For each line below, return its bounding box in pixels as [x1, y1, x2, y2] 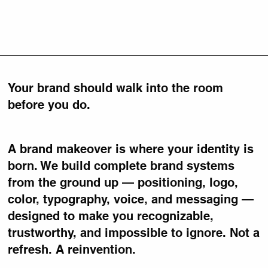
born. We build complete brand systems [8, 159, 235, 173]
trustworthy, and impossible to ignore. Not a [8, 226, 260, 240]
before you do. [8, 98, 91, 112]
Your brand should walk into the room [8, 81, 224, 96]
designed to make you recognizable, [8, 209, 214, 224]
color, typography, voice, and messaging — [8, 192, 254, 207]
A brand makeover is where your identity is [8, 142, 254, 157]
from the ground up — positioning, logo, [8, 175, 239, 190]
